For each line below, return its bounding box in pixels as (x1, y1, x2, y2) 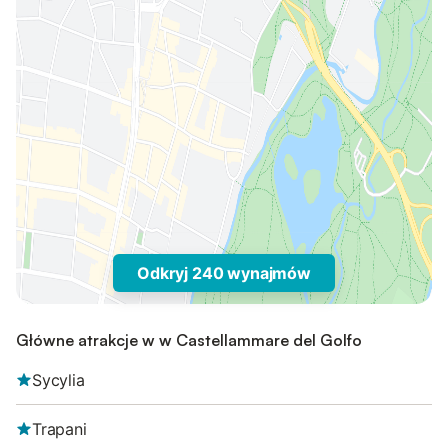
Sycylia (32, 370, 85, 390)
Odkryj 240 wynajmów (137, 263, 311, 283)
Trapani (32, 419, 87, 439)
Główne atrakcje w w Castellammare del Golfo (16, 330, 362, 350)
